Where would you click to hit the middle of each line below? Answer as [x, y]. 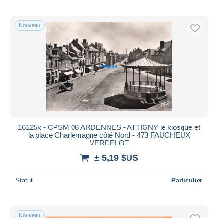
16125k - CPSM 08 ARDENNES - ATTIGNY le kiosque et [109, 127]
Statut [24, 180]
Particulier [187, 180]
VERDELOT [109, 143]
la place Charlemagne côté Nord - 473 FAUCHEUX [109, 135]
